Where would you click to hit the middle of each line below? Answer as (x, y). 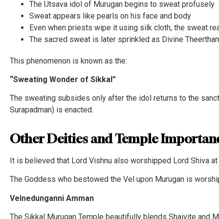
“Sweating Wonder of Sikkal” (63, 80)
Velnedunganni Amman (52, 198)
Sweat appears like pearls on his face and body (110, 16)
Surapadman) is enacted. (52, 110)
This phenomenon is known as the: (68, 61)
